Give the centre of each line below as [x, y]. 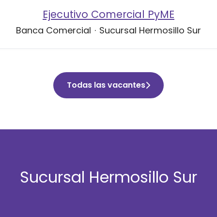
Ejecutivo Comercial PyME [108, 14]
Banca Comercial [54, 30]
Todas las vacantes [106, 85]
